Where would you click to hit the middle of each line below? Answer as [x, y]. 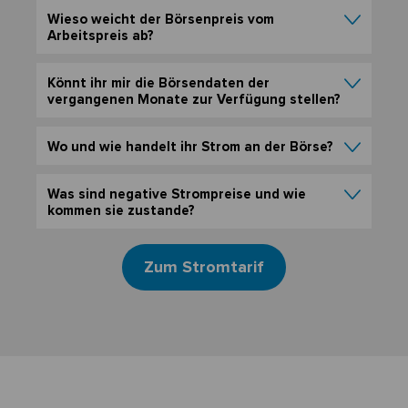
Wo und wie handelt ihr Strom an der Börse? [190, 147]
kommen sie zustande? [121, 211]
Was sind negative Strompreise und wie [177, 194]
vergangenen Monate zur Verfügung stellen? [194, 100]
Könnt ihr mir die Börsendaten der [158, 83]
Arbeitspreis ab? [101, 36]
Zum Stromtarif [204, 267]
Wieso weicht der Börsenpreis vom [161, 20]
